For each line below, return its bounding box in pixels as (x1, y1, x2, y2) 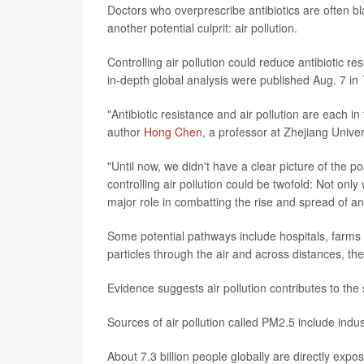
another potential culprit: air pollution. (107, 19, 297, 36)
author (107, 123, 144, 140)
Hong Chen (144, 123, 202, 140)
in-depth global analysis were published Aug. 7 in (107, 71, 362, 88)
